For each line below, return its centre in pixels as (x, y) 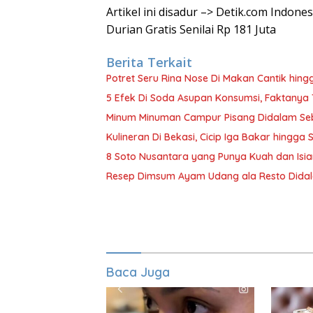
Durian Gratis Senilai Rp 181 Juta (191, 30)
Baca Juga (138, 272)
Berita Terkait (149, 63)
